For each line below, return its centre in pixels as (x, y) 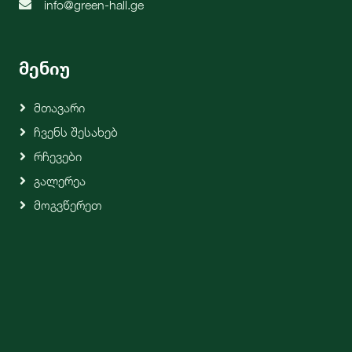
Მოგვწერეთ (68, 205)
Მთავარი (59, 108)
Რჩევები (58, 157)
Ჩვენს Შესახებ (76, 132)
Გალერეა (60, 181)
